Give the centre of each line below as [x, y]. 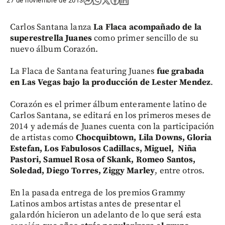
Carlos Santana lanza [52, 27]
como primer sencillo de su [145, 38]
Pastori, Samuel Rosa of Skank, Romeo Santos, [103, 160]
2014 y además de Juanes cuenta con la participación [112, 127]
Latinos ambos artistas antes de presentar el [96, 204]
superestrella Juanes [51, 38]
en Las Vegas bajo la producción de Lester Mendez [110, 82]
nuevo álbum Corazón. [54, 49]
